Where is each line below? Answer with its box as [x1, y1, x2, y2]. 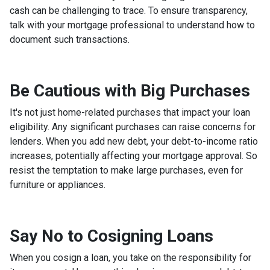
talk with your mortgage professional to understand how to [10, 19, 255, 31]
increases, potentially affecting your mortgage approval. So [10, 149, 257, 162]
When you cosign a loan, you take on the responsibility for [10, 251, 251, 263]
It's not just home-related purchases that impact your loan [10, 106, 250, 118]
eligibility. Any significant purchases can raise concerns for [10, 121, 256, 133]
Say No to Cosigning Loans [10, 225, 213, 246]
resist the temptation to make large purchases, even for [10, 164, 243, 176]
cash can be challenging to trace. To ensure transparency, [10, 4, 248, 16]
